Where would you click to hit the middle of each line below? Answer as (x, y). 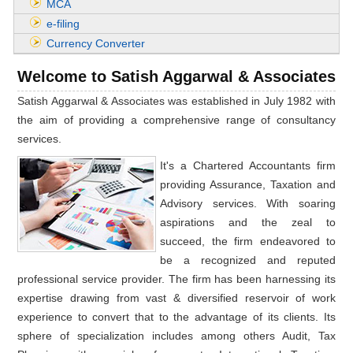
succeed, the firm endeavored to (248, 241)
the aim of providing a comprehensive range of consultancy (176, 120)
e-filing (63, 24)
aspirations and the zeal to (248, 222)
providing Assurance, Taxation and (248, 184)
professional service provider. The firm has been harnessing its (176, 279)
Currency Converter (96, 43)
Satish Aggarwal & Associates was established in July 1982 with (176, 101)
